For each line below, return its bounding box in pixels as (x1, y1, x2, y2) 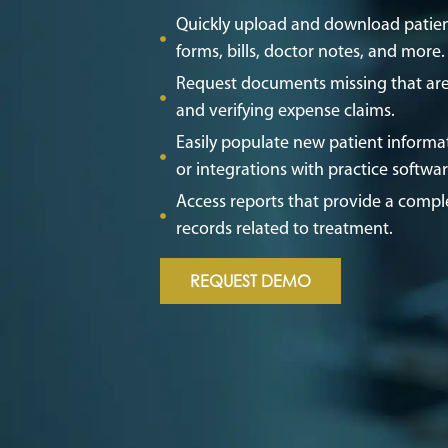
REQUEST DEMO (190, 269, 311, 291)
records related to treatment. (175, 219, 397, 239)
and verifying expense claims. (175, 101, 395, 121)
